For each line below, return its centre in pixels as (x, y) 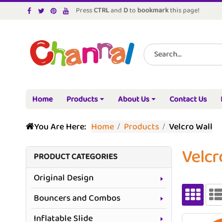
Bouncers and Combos (77, 198)
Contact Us (188, 99)
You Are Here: (60, 127)
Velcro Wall (191, 127)
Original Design (64, 178)
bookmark (153, 11)
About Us (134, 99)
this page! (184, 11)
